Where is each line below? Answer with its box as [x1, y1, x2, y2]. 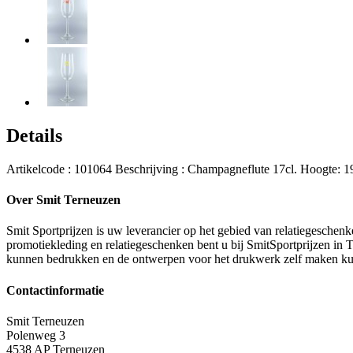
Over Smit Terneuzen [6, 193, 121, 207]
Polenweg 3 [6, 328, 65, 342]
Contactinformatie [6, 283, 104, 297]
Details [6, 124, 62, 146]
